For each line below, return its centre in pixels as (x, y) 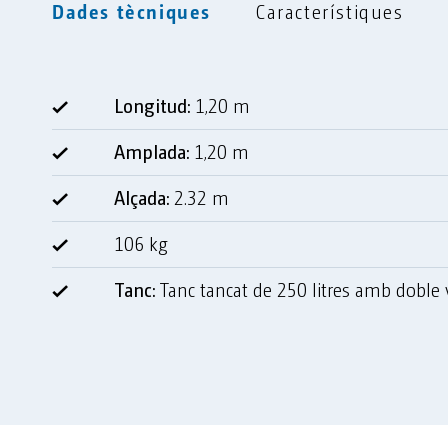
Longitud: (152, 105)
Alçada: (141, 197)
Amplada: (151, 151)
